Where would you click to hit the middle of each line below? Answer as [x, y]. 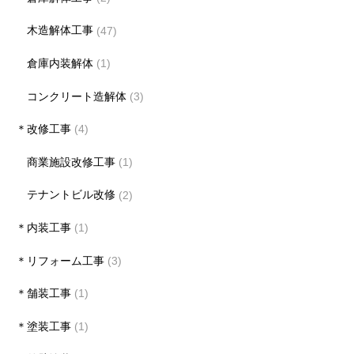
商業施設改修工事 [71, 162]
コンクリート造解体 [77, 96]
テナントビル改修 [71, 195]
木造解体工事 [60, 30]
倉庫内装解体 [60, 63]
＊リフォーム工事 [60, 260]
